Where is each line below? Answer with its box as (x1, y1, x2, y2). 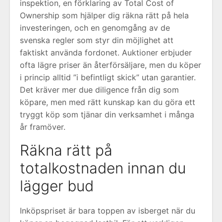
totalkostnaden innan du (20, 159, 186, 177)
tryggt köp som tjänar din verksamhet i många (20, 110, 194, 119)
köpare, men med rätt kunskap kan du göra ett (20, 97, 195, 107)
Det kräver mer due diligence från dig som (20, 85, 179, 95)
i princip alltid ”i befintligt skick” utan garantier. (20, 72, 196, 82)
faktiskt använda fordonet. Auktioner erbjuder (20, 48, 192, 57)
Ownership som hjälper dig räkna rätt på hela (20, 10, 189, 20)
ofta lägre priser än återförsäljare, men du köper (20, 60, 201, 70)
